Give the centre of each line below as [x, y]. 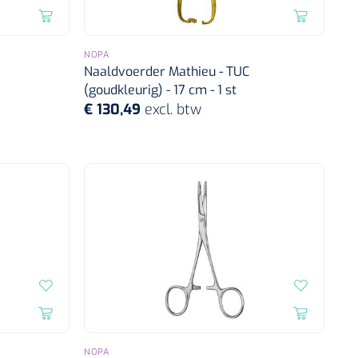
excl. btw [173, 109]
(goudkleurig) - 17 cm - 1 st [161, 89]
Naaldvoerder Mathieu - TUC [167, 71]
